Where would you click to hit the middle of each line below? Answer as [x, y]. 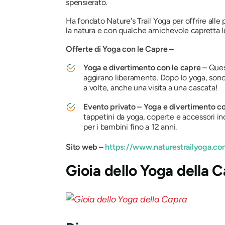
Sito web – [85, 147]
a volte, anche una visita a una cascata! [151, 88]
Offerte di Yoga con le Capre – [121, 49]
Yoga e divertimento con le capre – [146, 68]
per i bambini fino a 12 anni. [130, 127]
